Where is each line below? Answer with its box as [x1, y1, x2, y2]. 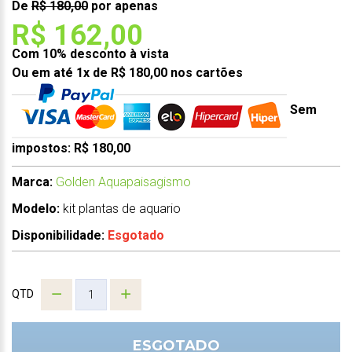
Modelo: [12, 200, 60, 216]
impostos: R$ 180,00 [12, 140, 130, 156]
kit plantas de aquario [63, 200, 181, 216]
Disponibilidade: [12, 227, 108, 243]
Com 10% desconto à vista [12, 46, 169, 61]
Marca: [12, 174, 53, 189]
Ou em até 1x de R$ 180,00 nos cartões [12, 64, 243, 80]
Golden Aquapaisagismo [56, 174, 191, 189]
